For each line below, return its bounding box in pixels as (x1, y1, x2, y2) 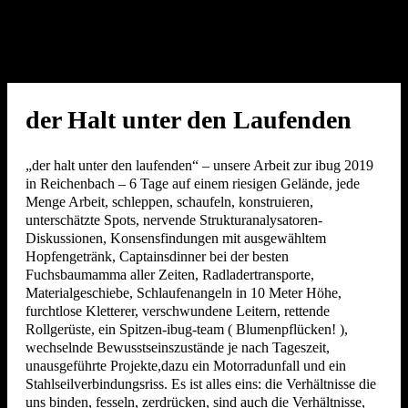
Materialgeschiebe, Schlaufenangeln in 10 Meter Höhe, (25, 285, 342, 301)
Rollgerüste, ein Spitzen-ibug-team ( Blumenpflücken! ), (25, 321, 348, 338)
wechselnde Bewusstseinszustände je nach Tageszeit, (25, 340, 330, 356)
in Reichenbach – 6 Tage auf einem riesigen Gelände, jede (25, 176, 360, 192)
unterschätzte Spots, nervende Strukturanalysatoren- (25, 212, 322, 229)
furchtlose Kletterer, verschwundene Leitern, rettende (25, 303, 330, 320)
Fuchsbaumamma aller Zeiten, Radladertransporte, (25, 267, 314, 283)
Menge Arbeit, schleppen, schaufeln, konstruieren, (25, 194, 313, 210)
